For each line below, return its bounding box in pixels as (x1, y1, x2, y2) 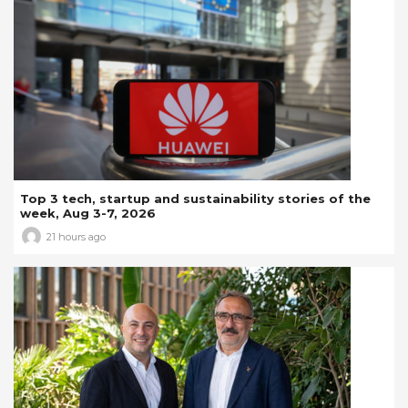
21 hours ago (46, 229, 106, 243)
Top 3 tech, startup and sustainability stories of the (20, 191, 371, 207)
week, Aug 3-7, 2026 (20, 206, 156, 221)
